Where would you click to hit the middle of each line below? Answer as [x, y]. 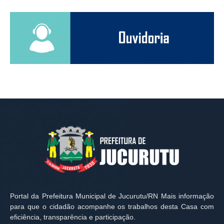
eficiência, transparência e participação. [73, 217]
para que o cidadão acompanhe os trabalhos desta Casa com [112, 207]
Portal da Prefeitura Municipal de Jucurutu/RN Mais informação [112, 196]
